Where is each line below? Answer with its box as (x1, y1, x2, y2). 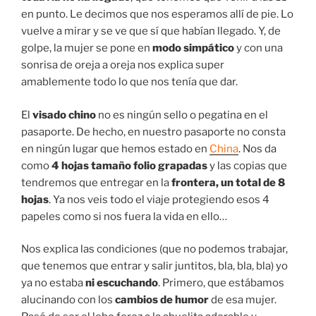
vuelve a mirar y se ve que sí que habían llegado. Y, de (21, 25, 281, 38)
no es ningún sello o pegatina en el (96, 108, 268, 121)
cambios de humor (115, 293, 209, 307)
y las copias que (207, 159, 287, 172)
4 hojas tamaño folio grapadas (51, 159, 207, 172)
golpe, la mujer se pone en (21, 42, 152, 55)
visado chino (32, 108, 96, 121)
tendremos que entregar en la (21, 176, 171, 189)
